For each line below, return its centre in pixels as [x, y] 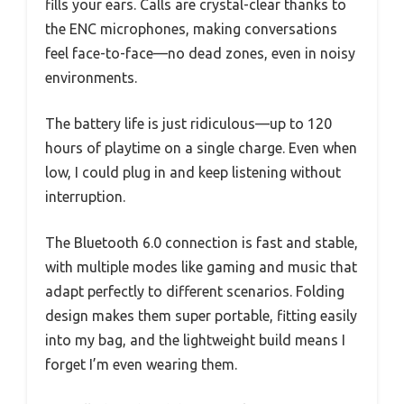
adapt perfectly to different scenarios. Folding [195, 291]
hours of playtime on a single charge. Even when [201, 147]
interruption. [85, 196]
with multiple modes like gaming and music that [201, 266]
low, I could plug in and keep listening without [193, 172]
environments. [91, 77]
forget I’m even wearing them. [141, 364]
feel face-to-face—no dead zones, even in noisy [200, 53]
